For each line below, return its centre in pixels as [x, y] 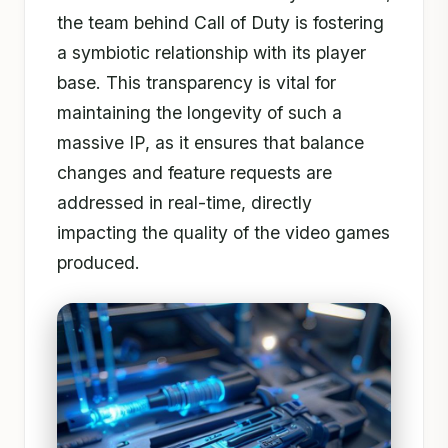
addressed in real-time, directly [184, 202]
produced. [98, 262]
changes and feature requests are [194, 172]
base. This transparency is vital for [196, 82]
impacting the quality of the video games [223, 232]
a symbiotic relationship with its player [211, 52]
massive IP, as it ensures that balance [210, 142]
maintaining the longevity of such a [199, 112]
